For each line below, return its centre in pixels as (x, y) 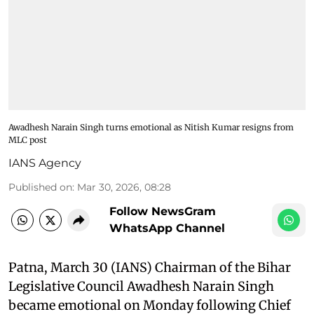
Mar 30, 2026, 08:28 (124, 187)
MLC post (28, 139)
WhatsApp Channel (167, 228)
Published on (40, 187)
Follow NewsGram (163, 211)
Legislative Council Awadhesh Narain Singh (141, 286)
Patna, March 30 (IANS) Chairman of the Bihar (150, 267)
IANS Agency (45, 163)
